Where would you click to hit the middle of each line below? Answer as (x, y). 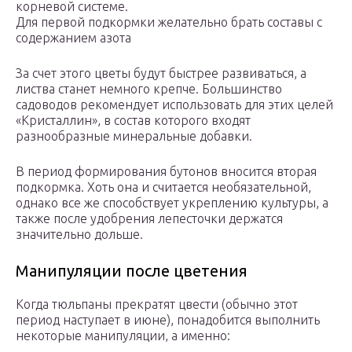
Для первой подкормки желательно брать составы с (169, 22)
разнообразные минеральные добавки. (134, 136)
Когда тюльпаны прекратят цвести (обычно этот (157, 304)
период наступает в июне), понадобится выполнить (168, 320)
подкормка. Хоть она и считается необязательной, (163, 187)
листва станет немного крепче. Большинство (149, 89)
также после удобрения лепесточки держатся (149, 219)
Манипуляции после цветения (132, 271)
